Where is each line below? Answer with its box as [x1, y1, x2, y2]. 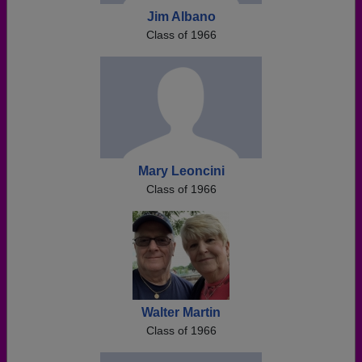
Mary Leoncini [137, 164, 225, 178]
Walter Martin [141, 305, 221, 319]
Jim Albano [146, 10, 216, 23]
